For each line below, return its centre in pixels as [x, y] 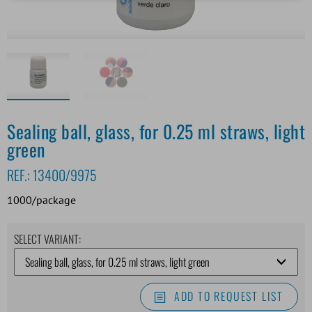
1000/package [41, 200]
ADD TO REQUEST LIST [228, 296]
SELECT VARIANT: [47, 239]
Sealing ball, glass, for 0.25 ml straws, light [156, 131]
